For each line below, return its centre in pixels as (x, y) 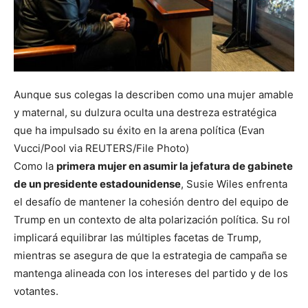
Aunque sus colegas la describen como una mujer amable (154, 95)
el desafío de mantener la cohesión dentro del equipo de (151, 202)
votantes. (36, 291)
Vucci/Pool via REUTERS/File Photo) (101, 148)
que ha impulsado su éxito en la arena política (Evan (139, 131)
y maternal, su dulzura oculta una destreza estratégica (145, 113)
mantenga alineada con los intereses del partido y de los (151, 274)
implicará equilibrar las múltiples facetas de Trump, (137, 238)
